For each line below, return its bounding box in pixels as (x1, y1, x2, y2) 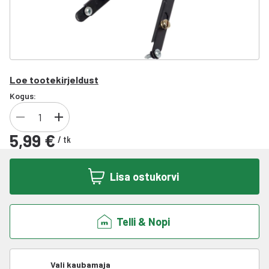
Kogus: (10, 91, 36, 101)
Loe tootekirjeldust (10, 74, 98, 85)
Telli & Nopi (116, 215, 170, 228)
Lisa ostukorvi (109, 170, 179, 183)
